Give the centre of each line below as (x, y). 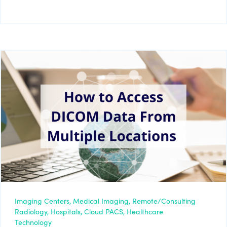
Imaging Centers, (43, 201)
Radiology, (32, 212)
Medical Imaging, (102, 201)
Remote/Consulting (164, 201)
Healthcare (145, 212)
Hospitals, (66, 212)
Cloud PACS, (104, 212)
